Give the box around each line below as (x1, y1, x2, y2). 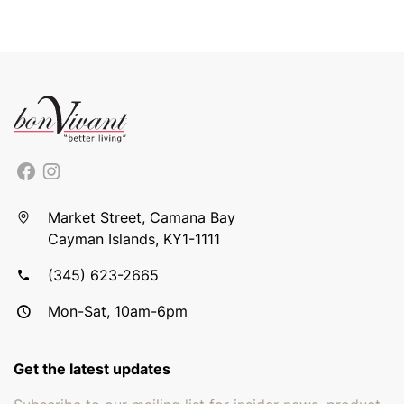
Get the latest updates (14, 360, 170, 378)
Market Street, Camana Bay (48, 208, 236, 226)
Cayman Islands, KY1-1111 (48, 230, 221, 248)
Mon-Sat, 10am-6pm (48, 302, 188, 320)
